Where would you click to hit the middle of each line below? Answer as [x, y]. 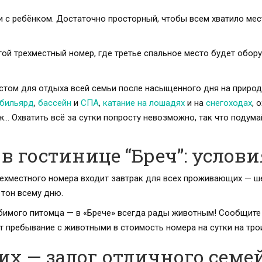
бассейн [56, 103]
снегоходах [229, 103]
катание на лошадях [144, 103]
